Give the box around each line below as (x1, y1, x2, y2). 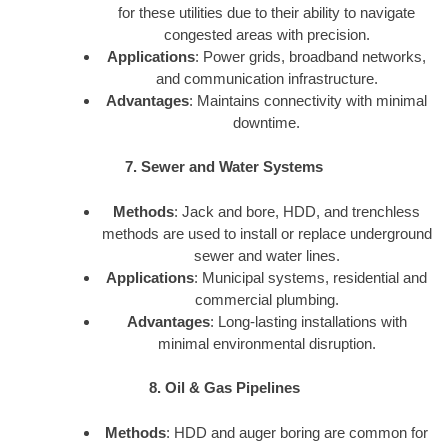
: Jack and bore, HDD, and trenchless (174, 202, 420, 220)
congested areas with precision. (163, 25, 370, 43)
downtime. (233, 113, 300, 131)
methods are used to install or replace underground (101, 224, 432, 242)
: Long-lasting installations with (209, 312, 407, 330)
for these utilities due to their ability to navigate (118, 3, 415, 21)
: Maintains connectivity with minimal (189, 91, 427, 109)
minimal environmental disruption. (157, 334, 376, 352)
